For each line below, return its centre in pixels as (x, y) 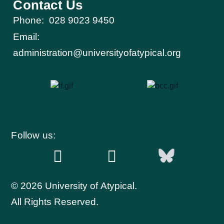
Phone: (29, 20)
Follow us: (33, 135)
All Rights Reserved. (55, 201)
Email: (26, 37)
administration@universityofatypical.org (97, 53)
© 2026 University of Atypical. (74, 185)
